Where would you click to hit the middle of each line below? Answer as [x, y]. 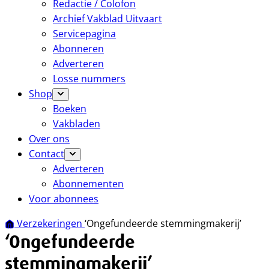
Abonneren [78, 49]
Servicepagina [84, 34]
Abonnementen [88, 184]
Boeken [70, 109]
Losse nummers [89, 79]
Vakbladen [77, 124]
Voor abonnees [64, 199]
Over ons [49, 139]
